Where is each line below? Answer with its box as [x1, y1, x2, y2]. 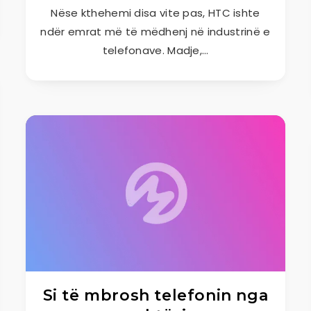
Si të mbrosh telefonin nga [42, 286, 269, 305]
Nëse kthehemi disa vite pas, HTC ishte [51, 6, 260, 20]
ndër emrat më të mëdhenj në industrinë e [40, 24, 271, 39]
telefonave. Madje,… [102, 43, 209, 58]
